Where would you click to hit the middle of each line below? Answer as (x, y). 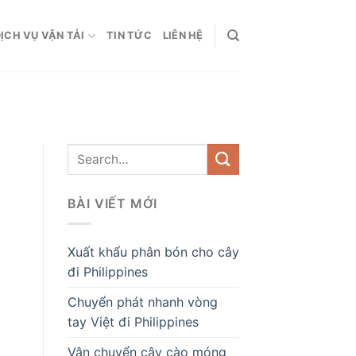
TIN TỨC (129, 35)
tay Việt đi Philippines (133, 321)
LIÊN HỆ (183, 35)
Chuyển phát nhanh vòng (142, 302)
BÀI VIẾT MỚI (112, 204)
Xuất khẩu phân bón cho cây (153, 252)
